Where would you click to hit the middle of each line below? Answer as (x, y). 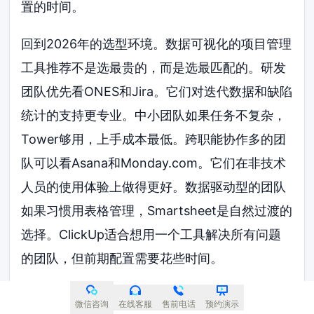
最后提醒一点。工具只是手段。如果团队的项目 (154, 296)
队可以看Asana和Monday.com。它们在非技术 (154, 163)
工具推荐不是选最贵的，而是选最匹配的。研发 (154, 68)
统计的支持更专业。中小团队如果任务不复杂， (154, 116)
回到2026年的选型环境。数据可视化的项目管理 (157, 44)
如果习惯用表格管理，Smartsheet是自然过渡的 (157, 211)
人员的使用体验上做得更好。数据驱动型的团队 (154, 187)
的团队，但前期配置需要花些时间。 (122, 259)
